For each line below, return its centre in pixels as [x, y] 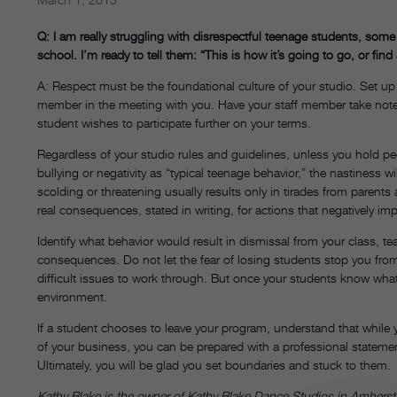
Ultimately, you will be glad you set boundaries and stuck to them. [214, 365]
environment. [72, 297]
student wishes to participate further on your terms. [174, 123]
